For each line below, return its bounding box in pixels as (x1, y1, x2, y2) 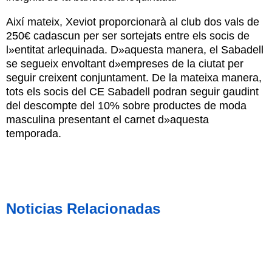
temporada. (6, 127, 61, 140)
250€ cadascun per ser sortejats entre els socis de (6, 29, 250, 42)
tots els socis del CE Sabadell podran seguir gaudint (6, 85, 259, 98)
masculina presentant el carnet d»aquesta (6, 113, 209, 126)
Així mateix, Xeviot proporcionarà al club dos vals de (6, 15, 259, 28)
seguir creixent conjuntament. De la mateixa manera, (6, 71, 262, 84)
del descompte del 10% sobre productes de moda (6, 99, 246, 112)
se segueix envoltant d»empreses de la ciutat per (6, 57, 243, 70)
